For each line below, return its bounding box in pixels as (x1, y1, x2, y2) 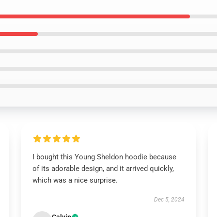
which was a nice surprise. (32, 176, 118, 185)
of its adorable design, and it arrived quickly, (32, 164, 174, 173)
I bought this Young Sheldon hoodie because (32, 153, 176, 161)
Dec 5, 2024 (154, 196, 185, 203)
